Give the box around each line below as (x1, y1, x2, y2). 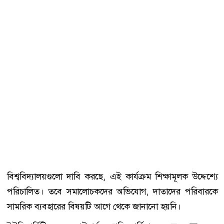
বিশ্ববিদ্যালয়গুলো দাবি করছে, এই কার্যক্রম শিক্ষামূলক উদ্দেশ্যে (7, 170, 218, 183)
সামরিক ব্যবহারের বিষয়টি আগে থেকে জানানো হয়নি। (7, 200, 181, 213)
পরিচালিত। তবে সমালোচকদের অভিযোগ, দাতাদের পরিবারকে (7, 185, 218, 198)
